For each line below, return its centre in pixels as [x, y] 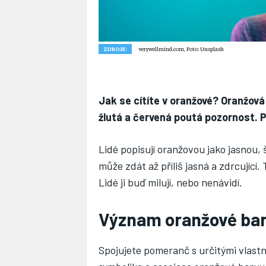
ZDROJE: [115, 49]
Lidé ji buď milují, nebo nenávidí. [170, 183]
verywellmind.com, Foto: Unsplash [181, 49]
